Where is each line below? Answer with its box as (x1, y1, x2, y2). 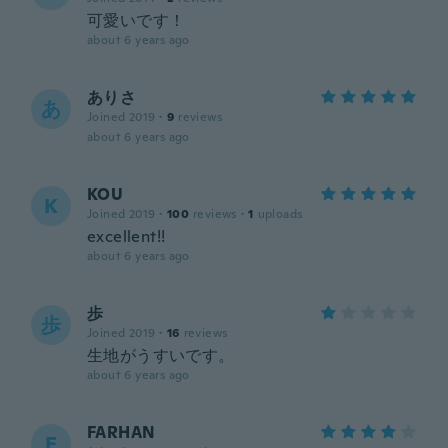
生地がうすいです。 (87, 345, 235, 366)
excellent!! (87, 226, 166, 247)
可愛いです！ (87, 10, 186, 31)
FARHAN (87, 422, 156, 443)
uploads (257, 206, 303, 222)
